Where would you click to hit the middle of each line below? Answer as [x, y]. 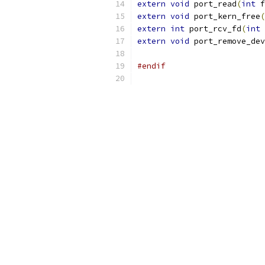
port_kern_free [225, 16]
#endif [151, 66]
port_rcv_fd [213, 29]
